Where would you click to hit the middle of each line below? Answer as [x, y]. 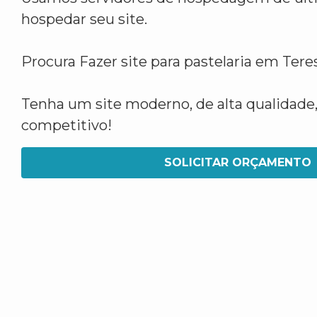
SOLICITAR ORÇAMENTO [238, 162]
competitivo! [67, 125]
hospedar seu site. [84, 19]
